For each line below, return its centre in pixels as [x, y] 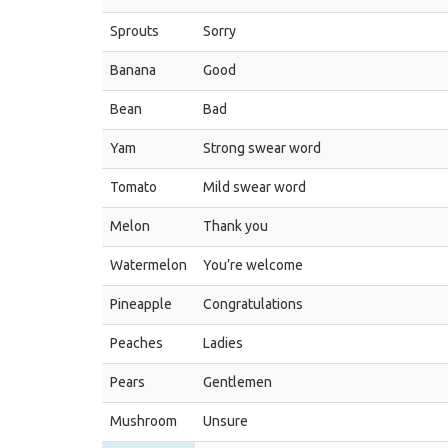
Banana [133, 70]
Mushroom [143, 421]
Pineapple [141, 304]
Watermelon [148, 265]
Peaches [136, 343]
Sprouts [134, 31]
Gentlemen [237, 382]
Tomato [133, 187]
